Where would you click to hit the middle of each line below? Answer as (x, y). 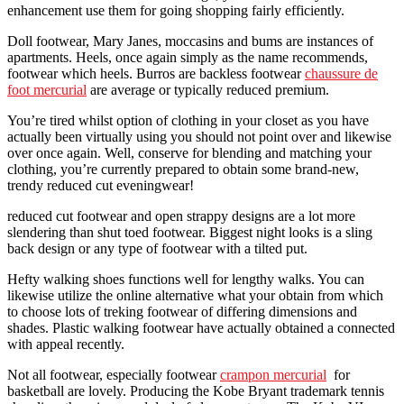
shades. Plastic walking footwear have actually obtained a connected (201, 327)
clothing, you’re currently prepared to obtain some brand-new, (183, 169)
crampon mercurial (273, 374)
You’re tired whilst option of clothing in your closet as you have (188, 120)
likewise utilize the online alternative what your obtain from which (195, 295)
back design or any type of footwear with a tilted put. (157, 248)
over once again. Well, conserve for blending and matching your (189, 152)
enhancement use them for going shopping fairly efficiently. (176, 10)
